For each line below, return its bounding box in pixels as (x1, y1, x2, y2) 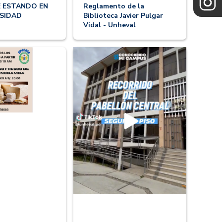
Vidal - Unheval (83, 20, 136, 30)
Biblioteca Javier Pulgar (83, 11, 163, 21)
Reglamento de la (83, 1, 144, 11)
